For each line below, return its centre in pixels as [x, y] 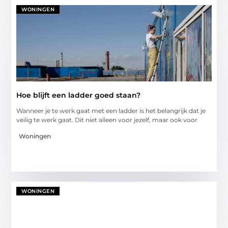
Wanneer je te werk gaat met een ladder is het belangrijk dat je [111, 110]
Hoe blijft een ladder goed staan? [79, 95]
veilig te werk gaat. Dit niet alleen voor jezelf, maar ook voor [107, 120]
